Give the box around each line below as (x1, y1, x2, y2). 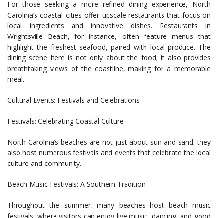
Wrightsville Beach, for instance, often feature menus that (7, 32, 211, 41)
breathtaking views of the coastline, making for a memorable (7, 64, 211, 73)
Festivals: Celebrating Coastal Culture (7, 116, 124, 126)
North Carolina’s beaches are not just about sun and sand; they (7, 137, 211, 147)
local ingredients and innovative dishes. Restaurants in (7, 21, 211, 31)
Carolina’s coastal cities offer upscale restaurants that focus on (7, 10, 211, 20)
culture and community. (7, 159, 81, 168)
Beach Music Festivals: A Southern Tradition (7, 180, 145, 189)
